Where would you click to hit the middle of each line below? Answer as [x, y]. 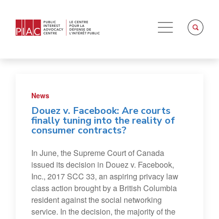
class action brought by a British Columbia [104, 188]
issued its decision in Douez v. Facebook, [103, 164]
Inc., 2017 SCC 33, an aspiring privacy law [105, 176]
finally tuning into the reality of [103, 120]
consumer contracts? [79, 130]
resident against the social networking [97, 200]
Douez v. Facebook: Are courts [101, 111]
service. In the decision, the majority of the [103, 211]
